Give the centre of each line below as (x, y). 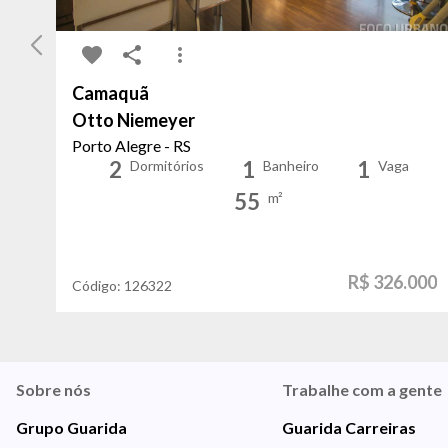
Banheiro (290, 165)
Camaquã (110, 92)
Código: (98, 285)
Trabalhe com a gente (361, 389)
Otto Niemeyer (133, 119)
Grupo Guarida (71, 427)
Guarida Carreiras (348, 427)
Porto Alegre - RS (131, 145)
